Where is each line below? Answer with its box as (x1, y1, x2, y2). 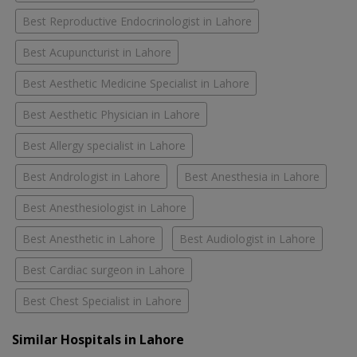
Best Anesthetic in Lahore (22, 231, 155, 247)
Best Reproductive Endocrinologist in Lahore (22, 14, 252, 29)
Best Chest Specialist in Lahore (22, 293, 182, 309)
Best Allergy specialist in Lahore (22, 138, 186, 154)
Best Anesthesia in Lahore (184, 169, 320, 185)
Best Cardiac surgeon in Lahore (22, 262, 185, 278)
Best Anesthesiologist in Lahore (22, 200, 186, 216)
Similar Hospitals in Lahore (12, 331, 184, 349)
